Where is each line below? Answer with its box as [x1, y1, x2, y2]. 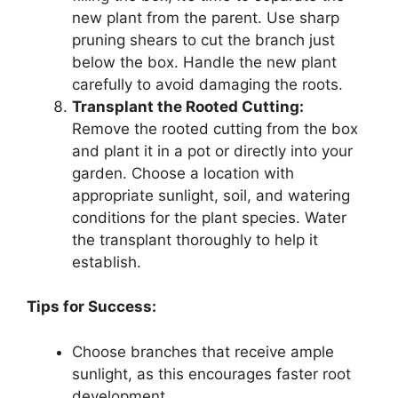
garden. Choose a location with [72, 163, 294, 182]
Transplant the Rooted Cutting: [72, 97, 304, 115]
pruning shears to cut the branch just [72, 30, 335, 49]
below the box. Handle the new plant [72, 52, 337, 71]
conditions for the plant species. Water [72, 208, 346, 227]
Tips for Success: [27, 298, 156, 316]
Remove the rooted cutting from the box [72, 119, 358, 138]
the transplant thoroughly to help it [72, 230, 318, 249]
